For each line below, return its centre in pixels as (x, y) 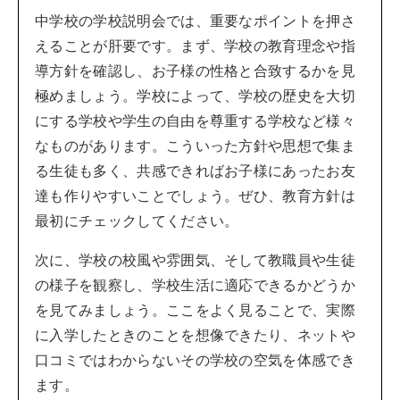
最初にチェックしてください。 (137, 221)
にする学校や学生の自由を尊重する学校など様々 (196, 121)
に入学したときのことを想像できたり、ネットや (196, 335)
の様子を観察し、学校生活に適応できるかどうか (196, 285)
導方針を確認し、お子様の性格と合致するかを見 (196, 71)
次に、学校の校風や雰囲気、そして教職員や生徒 (196, 260)
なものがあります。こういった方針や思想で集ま (196, 146)
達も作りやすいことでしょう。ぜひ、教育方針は (196, 196)
